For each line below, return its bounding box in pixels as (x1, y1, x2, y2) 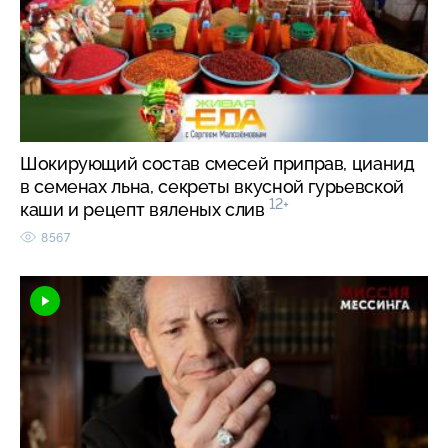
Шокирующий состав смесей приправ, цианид (20, 152, 415, 174)
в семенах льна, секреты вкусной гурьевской (20, 175, 404, 197)
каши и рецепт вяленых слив (20, 198, 270, 220)
